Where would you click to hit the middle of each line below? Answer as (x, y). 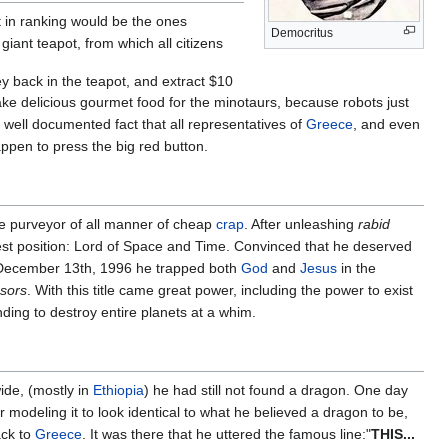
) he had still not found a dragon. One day (276, 390)
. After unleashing (301, 224)
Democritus (302, 32)
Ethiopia (118, 390)
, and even (386, 124)
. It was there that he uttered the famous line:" (226, 434)
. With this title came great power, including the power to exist (220, 290)
